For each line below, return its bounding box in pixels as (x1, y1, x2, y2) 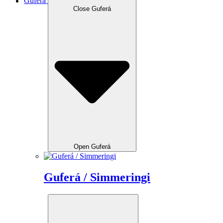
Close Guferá (73, 4, 111, 12)
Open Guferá (74, 142, 111, 150)
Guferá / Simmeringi (44, 170, 150, 184)
